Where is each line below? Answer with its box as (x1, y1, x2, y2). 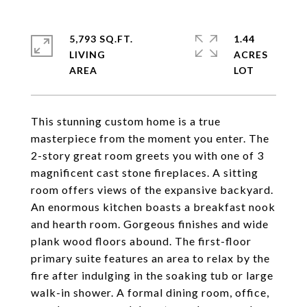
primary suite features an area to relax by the (31, 251, 270, 265)
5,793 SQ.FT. (69, 33, 133, 45)
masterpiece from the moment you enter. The (31, 132, 269, 145)
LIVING (69, 49, 106, 60)
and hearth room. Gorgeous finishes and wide (31, 217, 269, 230)
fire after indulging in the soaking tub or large (31, 269, 273, 282)
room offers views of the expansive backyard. (31, 183, 273, 196)
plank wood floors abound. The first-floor (31, 234, 251, 247)
